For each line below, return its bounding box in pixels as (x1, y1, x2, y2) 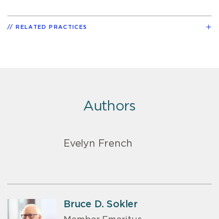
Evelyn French (64, 138, 132, 149)
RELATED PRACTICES (16, 24, 88, 30)
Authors (83, 99, 136, 113)
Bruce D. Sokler (64, 199, 138, 209)
